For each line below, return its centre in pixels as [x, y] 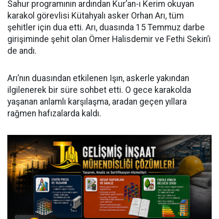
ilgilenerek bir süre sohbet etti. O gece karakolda [99, 90]
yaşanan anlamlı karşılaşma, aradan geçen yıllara [97, 102]
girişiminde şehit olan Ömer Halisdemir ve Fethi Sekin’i [109, 39]
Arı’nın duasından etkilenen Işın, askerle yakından [98, 78]
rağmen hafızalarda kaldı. [54, 114]
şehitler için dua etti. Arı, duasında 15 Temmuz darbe [106, 28]
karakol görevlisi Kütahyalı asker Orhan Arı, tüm [96, 16]
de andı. [22, 51]
